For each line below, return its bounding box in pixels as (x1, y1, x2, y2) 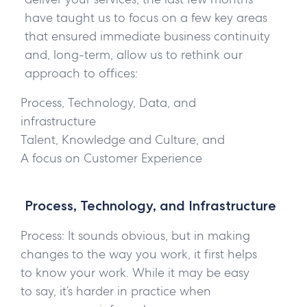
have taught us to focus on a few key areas (24, 10, 267, 26)
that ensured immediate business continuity (24, 28, 270, 45)
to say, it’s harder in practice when (21, 283, 211, 299)
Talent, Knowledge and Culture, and (21, 132, 225, 148)
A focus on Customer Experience (21, 150, 202, 167)
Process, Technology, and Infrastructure (24, 197, 276, 214)
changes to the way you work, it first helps (21, 246, 257, 262)
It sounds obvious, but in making (68, 228, 250, 244)
